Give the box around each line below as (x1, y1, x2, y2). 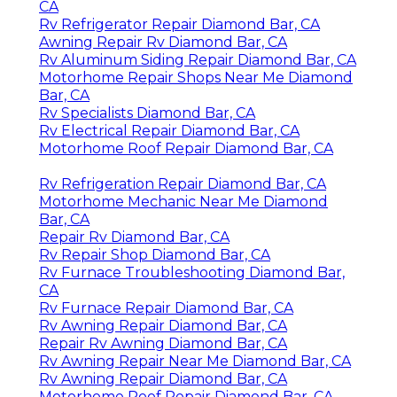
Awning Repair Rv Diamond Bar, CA (39, 33, 287, 51)
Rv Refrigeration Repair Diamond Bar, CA (39, 175, 326, 192)
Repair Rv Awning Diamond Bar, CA (39, 334, 287, 352)
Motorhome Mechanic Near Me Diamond (39, 192, 328, 210)
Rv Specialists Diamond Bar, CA (39, 104, 255, 121)
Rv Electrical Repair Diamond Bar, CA (39, 121, 300, 139)
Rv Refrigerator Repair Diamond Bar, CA (39, 15, 320, 33)
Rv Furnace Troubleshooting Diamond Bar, (39, 263, 345, 281)
